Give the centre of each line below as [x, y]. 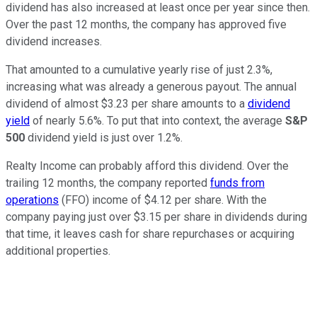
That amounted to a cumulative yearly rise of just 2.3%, [139, 70]
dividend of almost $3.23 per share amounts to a [127, 104]
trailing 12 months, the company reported [108, 183]
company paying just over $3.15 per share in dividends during [156, 217]
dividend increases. [54, 42]
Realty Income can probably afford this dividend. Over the [147, 166]
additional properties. [58, 251]
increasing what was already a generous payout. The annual [151, 87]
